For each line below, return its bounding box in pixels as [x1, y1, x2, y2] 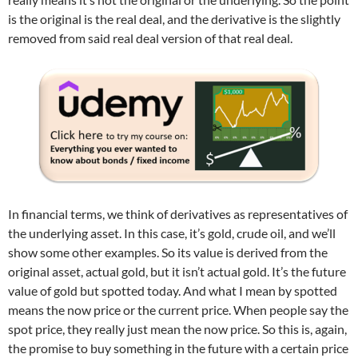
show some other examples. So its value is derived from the [8, 245, 328, 261]
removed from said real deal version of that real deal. [8, 30, 292, 46]
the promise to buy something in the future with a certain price [8, 340, 348, 356]
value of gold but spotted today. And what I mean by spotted [8, 283, 337, 299]
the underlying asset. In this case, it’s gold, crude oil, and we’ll [8, 225, 336, 241]
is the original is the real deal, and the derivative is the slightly [8, 11, 340, 27]
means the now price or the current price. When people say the [8, 302, 348, 318]
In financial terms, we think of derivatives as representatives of [8, 206, 348, 222]
